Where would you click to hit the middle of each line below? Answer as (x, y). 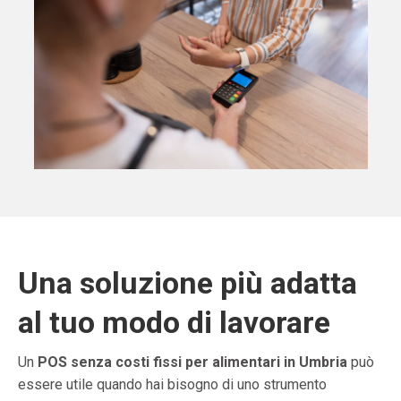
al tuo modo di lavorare (174, 323)
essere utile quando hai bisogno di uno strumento (172, 385)
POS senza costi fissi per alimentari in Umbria (192, 363)
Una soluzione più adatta (188, 283)
